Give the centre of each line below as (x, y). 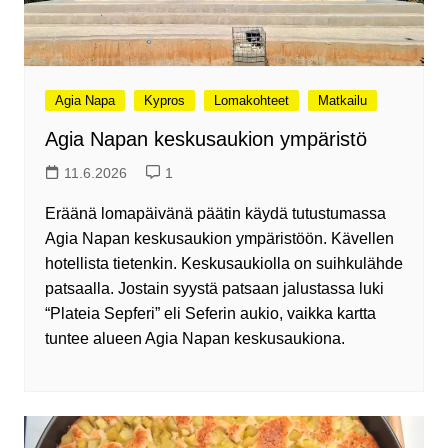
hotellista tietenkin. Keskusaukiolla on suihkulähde (223, 264)
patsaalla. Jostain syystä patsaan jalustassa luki (214, 289)
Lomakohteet (251, 101)
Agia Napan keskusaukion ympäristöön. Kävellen (219, 239)
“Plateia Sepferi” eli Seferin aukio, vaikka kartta (210, 314)
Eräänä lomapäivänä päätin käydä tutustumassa (215, 214)
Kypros (164, 101)
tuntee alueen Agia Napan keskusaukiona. (194, 339)
